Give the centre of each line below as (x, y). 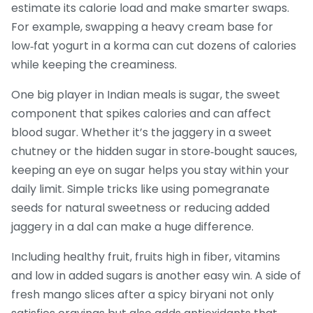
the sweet (253, 95)
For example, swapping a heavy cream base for (142, 27)
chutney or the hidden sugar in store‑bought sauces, (154, 152)
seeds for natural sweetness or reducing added (140, 208)
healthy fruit (96, 257)
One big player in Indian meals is (100, 95)
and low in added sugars (77, 276)
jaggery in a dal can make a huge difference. (132, 227)
